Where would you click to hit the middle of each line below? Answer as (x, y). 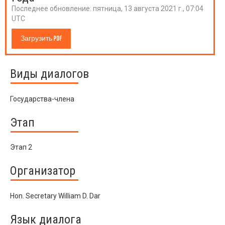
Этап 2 (21, 147)
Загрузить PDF (41, 38)
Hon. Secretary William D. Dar (55, 196)
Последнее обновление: (52, 9)
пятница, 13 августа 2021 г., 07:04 (148, 9)
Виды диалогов (49, 74)
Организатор (43, 171)
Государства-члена (42, 99)
